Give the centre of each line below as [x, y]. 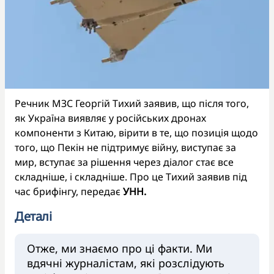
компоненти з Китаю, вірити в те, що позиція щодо [136, 132]
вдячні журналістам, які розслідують [126, 263]
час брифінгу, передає [69, 191]
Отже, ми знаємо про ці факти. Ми [120, 248]
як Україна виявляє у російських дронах [110, 118]
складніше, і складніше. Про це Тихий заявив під [131, 176]
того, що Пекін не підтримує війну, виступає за [125, 147]
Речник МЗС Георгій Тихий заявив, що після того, [132, 103]
